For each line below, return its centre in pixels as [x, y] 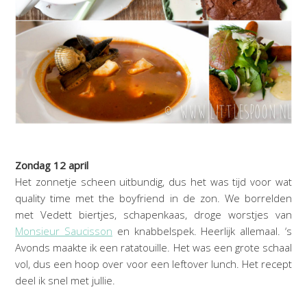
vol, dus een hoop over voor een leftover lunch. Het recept [153, 264]
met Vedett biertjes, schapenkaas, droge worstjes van [153, 215]
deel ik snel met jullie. [65, 281]
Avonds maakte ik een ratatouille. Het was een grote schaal [153, 248]
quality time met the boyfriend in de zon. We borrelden [153, 198]
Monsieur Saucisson [64, 231]
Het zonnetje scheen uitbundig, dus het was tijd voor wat [153, 182]
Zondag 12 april [52, 165]
